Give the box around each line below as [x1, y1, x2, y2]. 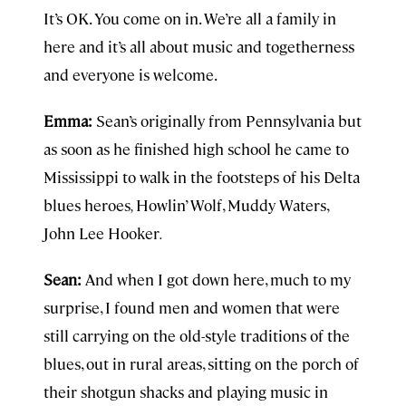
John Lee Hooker [43, 223, 159, 243]
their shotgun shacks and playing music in [43, 382, 328, 401]
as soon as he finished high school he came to [43, 139, 349, 159]
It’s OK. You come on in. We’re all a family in [43, 8, 336, 28]
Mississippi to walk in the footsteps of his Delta [43, 167, 360, 187]
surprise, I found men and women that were [43, 297, 340, 317]
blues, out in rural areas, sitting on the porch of [43, 353, 359, 373]
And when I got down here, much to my [85, 269, 351, 289]
